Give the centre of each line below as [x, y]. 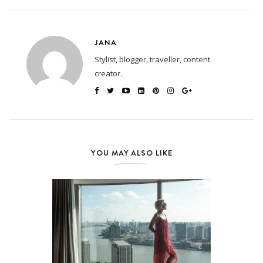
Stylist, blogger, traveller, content [152, 59]
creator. [108, 73]
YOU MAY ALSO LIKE [131, 152]
